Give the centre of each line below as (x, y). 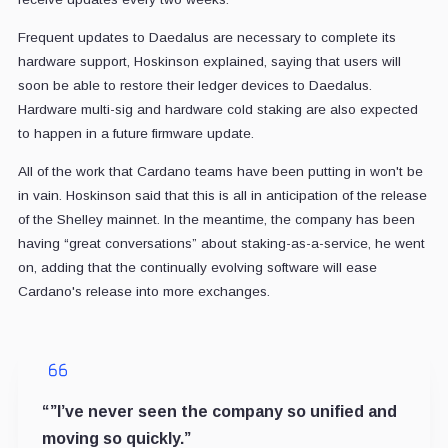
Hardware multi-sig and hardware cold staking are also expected (217, 109)
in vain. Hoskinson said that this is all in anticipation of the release (222, 195)
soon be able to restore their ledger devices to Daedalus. (194, 85)
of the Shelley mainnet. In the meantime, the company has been (216, 219)
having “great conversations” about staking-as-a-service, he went (221, 243)
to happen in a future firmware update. (135, 133)
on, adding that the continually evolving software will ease (197, 267)
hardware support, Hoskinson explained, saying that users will (209, 61)
